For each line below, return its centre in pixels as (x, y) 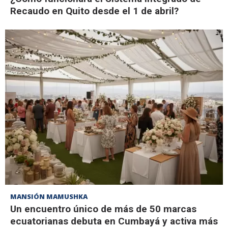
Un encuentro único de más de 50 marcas (103, 209)
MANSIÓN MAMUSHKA (49, 197)
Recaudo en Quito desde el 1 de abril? (94, 11)
